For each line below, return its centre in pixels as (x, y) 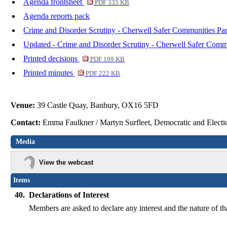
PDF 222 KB (102, 74)
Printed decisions (51, 59)
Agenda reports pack (56, 16)
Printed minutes (49, 73)
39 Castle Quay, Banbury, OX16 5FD (98, 105)
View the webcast (66, 162)
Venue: (24, 105)
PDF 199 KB (107, 60)
